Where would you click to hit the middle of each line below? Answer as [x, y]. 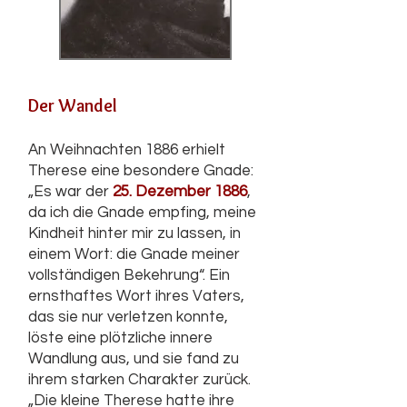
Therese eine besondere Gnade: [141, 171]
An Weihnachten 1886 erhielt [127, 150]
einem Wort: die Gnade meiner [134, 254]
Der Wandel [73, 105]
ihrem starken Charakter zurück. [139, 380]
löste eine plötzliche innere [120, 338]
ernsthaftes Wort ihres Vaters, [136, 296]
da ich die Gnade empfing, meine [142, 213]
